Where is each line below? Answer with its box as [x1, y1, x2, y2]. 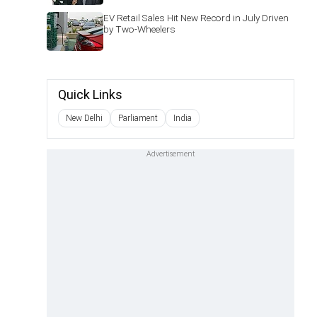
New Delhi [66, 113, 103, 123]
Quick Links [58, 87, 122, 102]
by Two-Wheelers [103, 23, 175, 35]
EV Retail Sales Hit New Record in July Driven [103, 12, 289, 23]
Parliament [118, 113, 158, 123]
